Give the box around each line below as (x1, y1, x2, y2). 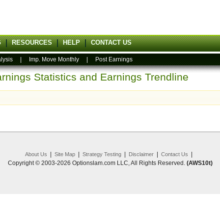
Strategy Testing (82, 151, 121, 157)
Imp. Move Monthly (29, 56, 79, 63)
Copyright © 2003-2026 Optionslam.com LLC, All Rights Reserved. (7, 160, 187, 166)
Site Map (54, 151, 75, 157)
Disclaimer (128, 151, 154, 157)
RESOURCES (12, 39, 52, 46)
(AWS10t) (186, 160, 213, 166)
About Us (25, 151, 47, 157)
